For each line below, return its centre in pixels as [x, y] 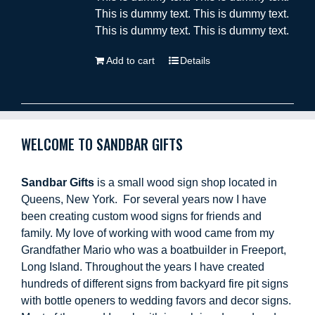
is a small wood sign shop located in [186, 182]
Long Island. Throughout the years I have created [143, 267]
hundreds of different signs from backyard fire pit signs [155, 284]
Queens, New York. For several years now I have [144, 199]
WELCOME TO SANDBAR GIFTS [102, 144]
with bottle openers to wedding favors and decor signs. [156, 301]
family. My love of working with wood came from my [148, 233]
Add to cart [130, 60]
